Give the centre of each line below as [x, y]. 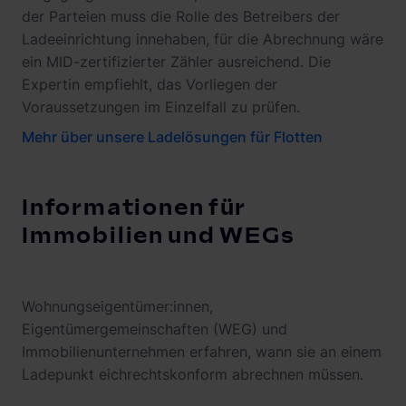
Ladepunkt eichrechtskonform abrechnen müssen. [193, 375]
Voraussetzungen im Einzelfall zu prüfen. [161, 107]
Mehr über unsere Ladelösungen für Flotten [172, 137]
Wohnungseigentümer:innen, [117, 307]
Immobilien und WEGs [159, 237]
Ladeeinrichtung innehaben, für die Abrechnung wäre [203, 39]
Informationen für [135, 208]
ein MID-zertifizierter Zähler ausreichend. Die [176, 62]
